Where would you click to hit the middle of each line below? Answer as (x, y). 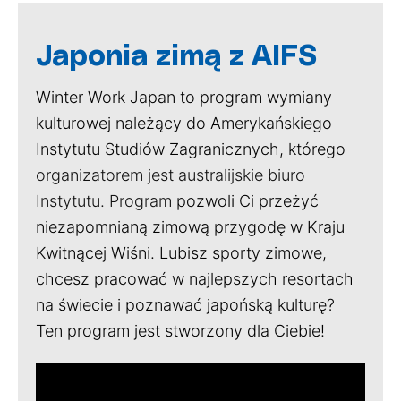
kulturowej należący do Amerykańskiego (184, 123)
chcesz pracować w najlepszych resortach (195, 279)
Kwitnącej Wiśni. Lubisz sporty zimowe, (181, 253)
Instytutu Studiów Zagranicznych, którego (191, 149)
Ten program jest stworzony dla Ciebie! (180, 331)
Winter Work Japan (106, 97)
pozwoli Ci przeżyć (245, 201)
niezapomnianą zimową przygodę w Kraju (190, 227)
